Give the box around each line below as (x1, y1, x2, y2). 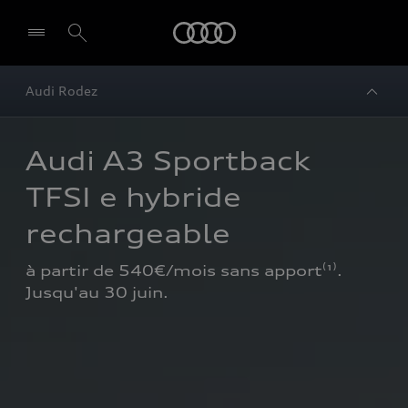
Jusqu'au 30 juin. (25, 283, 168, 301)
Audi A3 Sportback (25, 146, 311, 177)
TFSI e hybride (25, 182, 241, 213)
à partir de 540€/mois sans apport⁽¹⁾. (25, 261, 342, 280)
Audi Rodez (25, 83, 97, 98)
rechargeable (25, 219, 230, 250)
